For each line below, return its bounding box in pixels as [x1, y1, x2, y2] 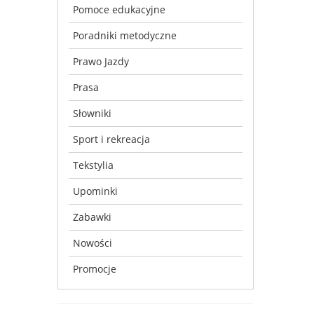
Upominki [73, 184, 118, 198]
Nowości [73, 235, 112, 250]
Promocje [73, 261, 116, 275]
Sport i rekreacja [73, 132, 150, 146]
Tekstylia [73, 158, 114, 172]
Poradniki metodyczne [73, 28, 177, 42]
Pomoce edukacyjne [73, 2, 165, 16]
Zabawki [73, 210, 111, 224]
